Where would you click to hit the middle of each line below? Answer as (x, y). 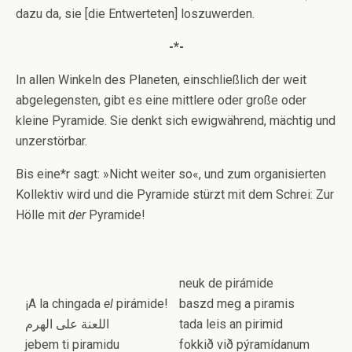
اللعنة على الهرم (67, 324)
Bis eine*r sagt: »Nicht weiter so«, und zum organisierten (171, 174)
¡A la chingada (64, 304)
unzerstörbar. (51, 141)
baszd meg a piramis (237, 304)
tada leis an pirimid (231, 324)
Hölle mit (42, 215)
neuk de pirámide (226, 283)
